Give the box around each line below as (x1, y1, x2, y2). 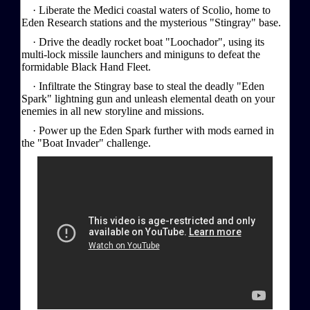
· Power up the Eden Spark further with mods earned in (21, 124, 274, 136)
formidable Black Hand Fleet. (21, 60, 151, 73)
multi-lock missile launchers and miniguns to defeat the (21, 48, 260, 60)
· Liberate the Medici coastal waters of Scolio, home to (21, 3, 271, 16)
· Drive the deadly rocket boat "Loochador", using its (21, 35, 264, 48)
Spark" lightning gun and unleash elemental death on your (21, 92, 275, 104)
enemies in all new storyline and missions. (21, 104, 204, 117)
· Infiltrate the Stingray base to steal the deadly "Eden (21, 80, 264, 92)
